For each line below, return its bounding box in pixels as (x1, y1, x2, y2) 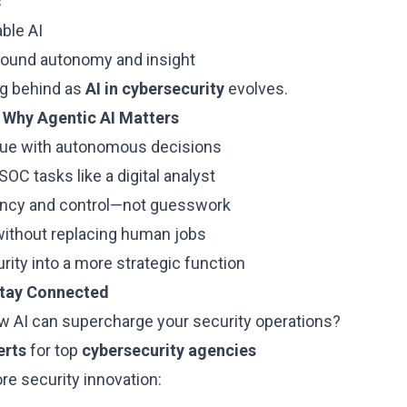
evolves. (224, 79, 288, 98)
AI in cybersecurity (85, 79, 224, 98)
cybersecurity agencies (82, 341, 256, 360)
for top (26, 341, 82, 360)
